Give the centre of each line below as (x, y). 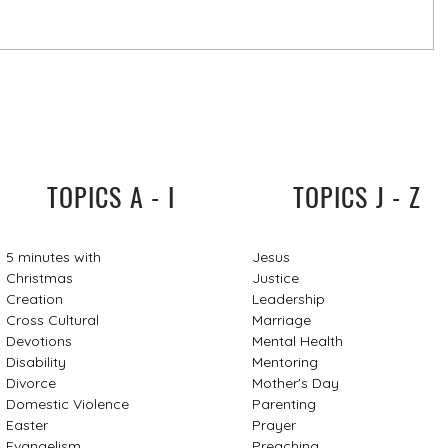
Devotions (38, 340)
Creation (34, 298)
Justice (275, 277)
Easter (26, 424)
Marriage (281, 319)
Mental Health (297, 340)
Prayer (273, 424)
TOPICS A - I (111, 196)
